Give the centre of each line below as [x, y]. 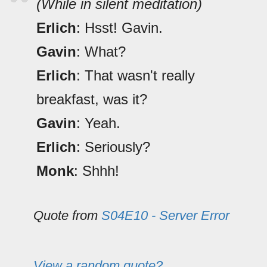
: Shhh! [97, 171]
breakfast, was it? [92, 100]
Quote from [67, 216]
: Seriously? [113, 147]
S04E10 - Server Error [165, 216]
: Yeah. [98, 123]
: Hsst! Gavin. [119, 28]
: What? [101, 52]
